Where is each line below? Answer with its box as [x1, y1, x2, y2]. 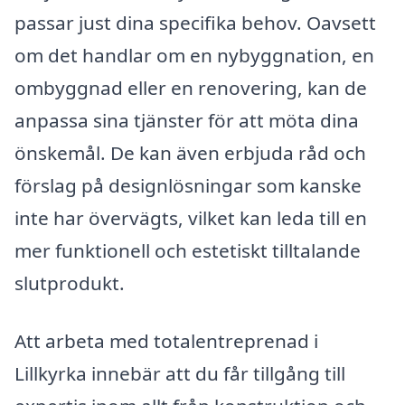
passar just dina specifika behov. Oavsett [14, 9, 376, 35]
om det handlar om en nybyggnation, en [14, 42, 374, 68]
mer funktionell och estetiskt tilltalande [14, 237, 361, 263]
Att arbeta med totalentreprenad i [14, 327, 318, 353]
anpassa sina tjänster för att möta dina [14, 107, 359, 133]
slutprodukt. [14, 269, 125, 296]
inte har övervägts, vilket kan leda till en [14, 204, 367, 231]
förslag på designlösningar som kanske [14, 172, 362, 198]
